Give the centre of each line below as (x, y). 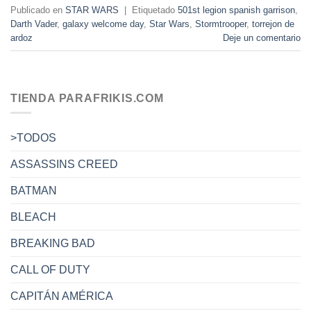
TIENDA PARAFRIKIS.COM (87, 99)
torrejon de (273, 24)
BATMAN (34, 190)
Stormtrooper (221, 24)
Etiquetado (155, 10)
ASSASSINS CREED (64, 164)
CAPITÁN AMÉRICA (62, 296)
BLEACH (33, 217)
